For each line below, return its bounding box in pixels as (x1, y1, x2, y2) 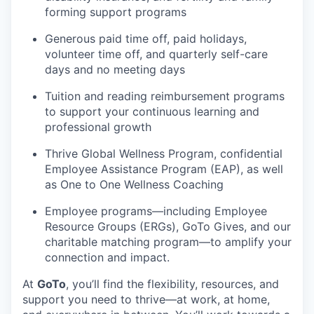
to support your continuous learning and (45, 104, 259, 118)
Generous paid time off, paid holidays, (45, 32, 247, 46)
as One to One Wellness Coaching (45, 177, 224, 191)
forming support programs (45, 5, 186, 19)
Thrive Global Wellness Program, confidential (45, 146, 282, 161)
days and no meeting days (45, 62, 185, 76)
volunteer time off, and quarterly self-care (45, 47, 268, 61)
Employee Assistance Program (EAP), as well (45, 162, 283, 176)
